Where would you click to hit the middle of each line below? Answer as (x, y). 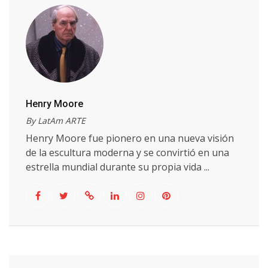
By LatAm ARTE (56, 121)
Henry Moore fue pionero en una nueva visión (130, 138)
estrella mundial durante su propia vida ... (118, 167)
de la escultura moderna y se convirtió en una (127, 153)
